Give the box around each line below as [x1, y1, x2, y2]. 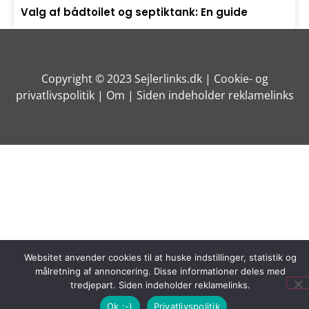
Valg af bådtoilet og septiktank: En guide [21, 4, 248, 19]
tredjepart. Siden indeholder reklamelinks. [70, 279, 250, 290]
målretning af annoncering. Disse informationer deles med [34, 266, 286, 277]
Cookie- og [213, 70, 268, 86]
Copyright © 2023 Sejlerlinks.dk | [41, 70, 214, 86]
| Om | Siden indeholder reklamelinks [94, 87, 294, 103]
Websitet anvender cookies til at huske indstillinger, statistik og [23, 252, 297, 263]
